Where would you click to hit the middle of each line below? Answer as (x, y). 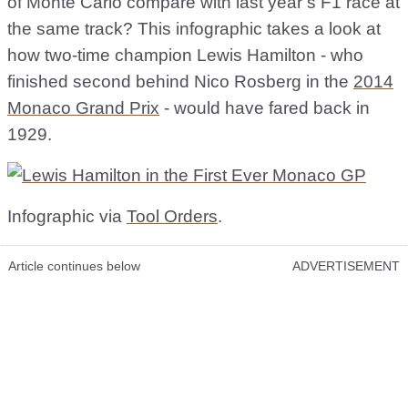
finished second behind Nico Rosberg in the (180, 82)
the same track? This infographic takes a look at (194, 29)
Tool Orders (172, 217)
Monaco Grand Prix (83, 108)
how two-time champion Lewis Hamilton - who (185, 56)
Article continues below (74, 266)
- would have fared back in (265, 108)
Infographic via (67, 217)
